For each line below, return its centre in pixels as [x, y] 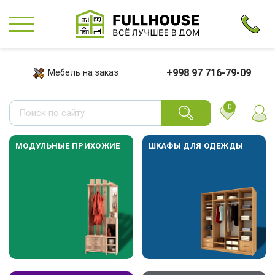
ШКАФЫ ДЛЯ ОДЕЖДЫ [196, 146]
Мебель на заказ [83, 72]
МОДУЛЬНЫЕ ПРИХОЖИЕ [68, 146]
